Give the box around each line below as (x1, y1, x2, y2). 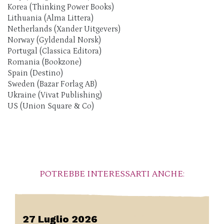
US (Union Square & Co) (7, 101, 94, 111)
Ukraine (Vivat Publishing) (7, 90, 102, 100)
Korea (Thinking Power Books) (7, 2, 114, 12)
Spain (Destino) (7, 68, 63, 78)
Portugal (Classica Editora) (7, 46, 101, 56)
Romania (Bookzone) (7, 57, 81, 67)
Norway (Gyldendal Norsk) (7, 35, 101, 45)
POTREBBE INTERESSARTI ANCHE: (39, 169, 184, 179)
